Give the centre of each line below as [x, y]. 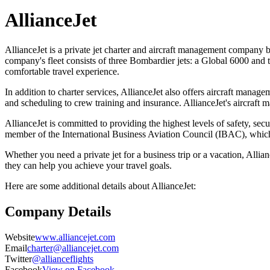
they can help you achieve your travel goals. [88, 165]
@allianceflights [63, 259]
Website [20, 237]
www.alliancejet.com [75, 237]
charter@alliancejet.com [73, 248]
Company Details [58, 211]
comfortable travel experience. [62, 71]
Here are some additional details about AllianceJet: [100, 186]
